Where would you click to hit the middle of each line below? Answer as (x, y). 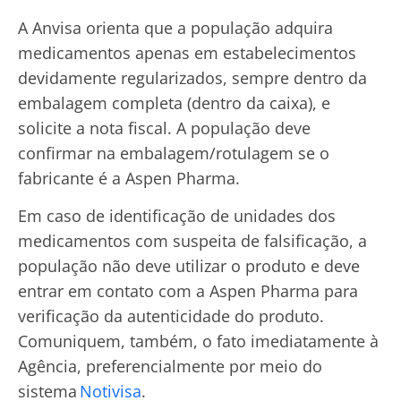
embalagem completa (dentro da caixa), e (174, 103)
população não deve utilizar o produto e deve (189, 266)
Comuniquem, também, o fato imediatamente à (198, 341)
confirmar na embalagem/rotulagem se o (174, 154)
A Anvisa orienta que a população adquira (175, 28)
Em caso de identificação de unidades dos (177, 216)
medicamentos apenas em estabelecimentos (187, 53)
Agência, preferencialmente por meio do (170, 367)
